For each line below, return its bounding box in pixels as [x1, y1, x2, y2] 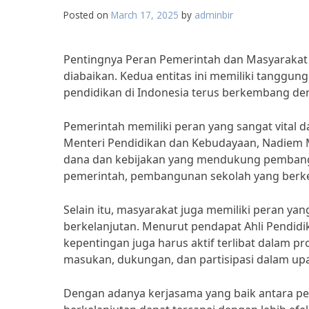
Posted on [63, 8, 111, 21]
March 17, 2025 [111, 8, 179, 21]
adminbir [195, 8, 233, 21]
